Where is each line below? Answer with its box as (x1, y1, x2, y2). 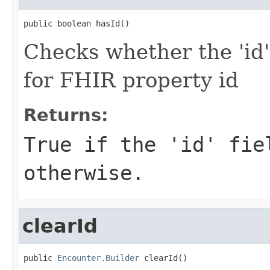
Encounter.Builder (57, 253, 139, 263)
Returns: (24, 104, 108, 125)
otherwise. (24, 160, 144, 185)
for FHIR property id (24, 67, 239, 92)
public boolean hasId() (24, 18, 130, 28)
